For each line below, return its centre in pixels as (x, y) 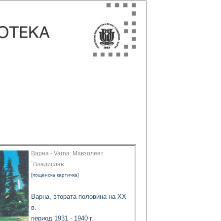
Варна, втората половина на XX (79, 197)
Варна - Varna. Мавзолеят (67, 154)
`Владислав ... (50, 165)
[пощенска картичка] (55, 175)
